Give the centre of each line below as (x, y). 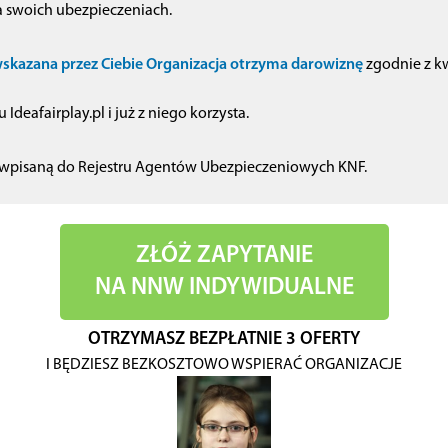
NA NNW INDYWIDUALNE (224, 287)
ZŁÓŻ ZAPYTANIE (224, 255)
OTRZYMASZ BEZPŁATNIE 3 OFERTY (224, 339)
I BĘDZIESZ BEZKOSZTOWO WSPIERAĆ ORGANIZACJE (224, 364)
